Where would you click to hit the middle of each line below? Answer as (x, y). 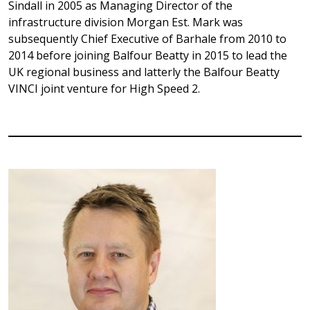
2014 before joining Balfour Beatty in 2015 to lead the (148, 55)
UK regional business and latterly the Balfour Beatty (144, 72)
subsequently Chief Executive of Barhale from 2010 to (147, 39)
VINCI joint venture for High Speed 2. (104, 89)
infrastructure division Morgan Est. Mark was (126, 22)
